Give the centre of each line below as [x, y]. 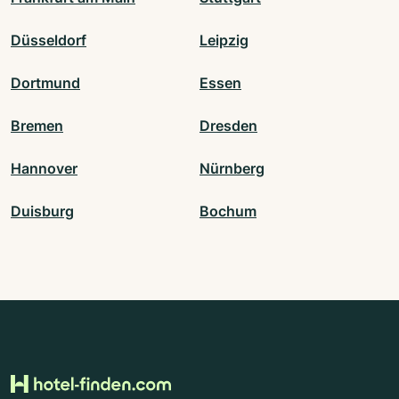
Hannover [44, 169]
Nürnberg [232, 169]
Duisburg [42, 212]
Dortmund [45, 83]
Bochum [228, 212]
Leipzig [224, 41]
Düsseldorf [49, 41]
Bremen [37, 126]
